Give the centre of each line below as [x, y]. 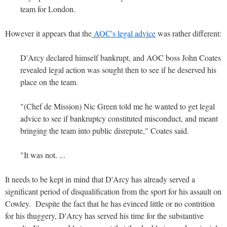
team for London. [48, 9]
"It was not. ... [43, 155]
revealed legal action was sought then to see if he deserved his [118, 69]
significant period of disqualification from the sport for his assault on [113, 191]
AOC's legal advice [124, 33]
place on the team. [49, 82]
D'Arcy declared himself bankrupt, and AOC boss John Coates [121, 57]
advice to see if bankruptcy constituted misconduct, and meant [119, 118]
